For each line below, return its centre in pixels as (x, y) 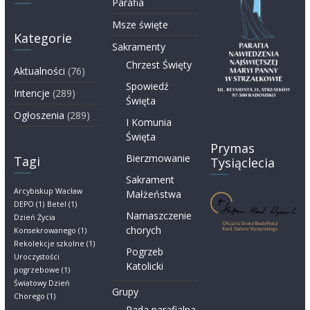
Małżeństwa (154, 194)
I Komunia (149, 122)
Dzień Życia (34, 217)
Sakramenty (139, 46)
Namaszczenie (159, 215)
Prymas (233, 148)
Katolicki (145, 266)
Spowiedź (148, 86)
